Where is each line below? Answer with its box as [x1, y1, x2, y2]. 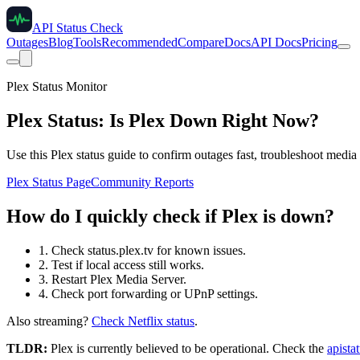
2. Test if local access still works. [39, 257, 204, 272]
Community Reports [91, 174, 194, 189]
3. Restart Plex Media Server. [39, 272, 186, 286]
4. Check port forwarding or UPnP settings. [39, 286, 258, 301]
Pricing [301, 35, 337, 49]
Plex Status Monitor [6, 80, 107, 93]
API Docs [251, 35, 301, 49]
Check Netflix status [92, 313, 194, 328]
